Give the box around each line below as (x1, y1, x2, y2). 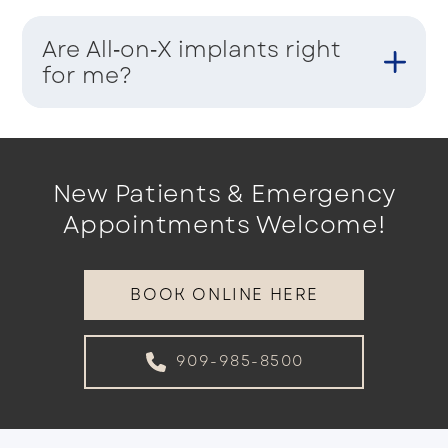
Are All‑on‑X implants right (42, 32, 342, 65)
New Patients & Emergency (52, 175, 396, 211)
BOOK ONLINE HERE (130, 282, 320, 306)
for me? (42, 58, 133, 91)
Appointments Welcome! (63, 206, 386, 242)
